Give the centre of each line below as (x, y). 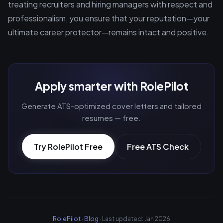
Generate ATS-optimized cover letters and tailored (111, 106)
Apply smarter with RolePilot (111, 86)
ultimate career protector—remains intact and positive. (109, 32)
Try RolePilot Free (68, 147)
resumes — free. (111, 118)
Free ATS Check (158, 147)
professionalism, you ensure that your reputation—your (109, 18)
